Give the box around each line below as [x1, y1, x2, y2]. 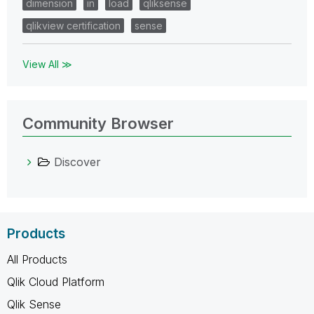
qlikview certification [26, 19, 121, 32]
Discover [54, 154, 101, 169]
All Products [7, 252, 67, 266]
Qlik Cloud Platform [7, 274, 104, 289]
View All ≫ [22, 57, 72, 70]
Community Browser [22, 114, 174, 132]
